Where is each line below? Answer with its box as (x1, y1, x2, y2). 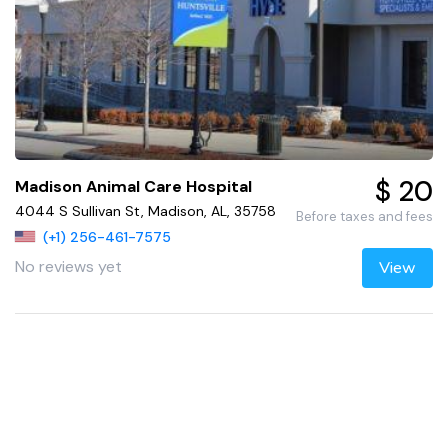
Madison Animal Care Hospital (15, 175, 252, 197)
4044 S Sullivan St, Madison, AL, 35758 (15, 201, 276, 220)
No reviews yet (15, 255, 122, 277)
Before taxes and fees (295, 207, 433, 225)
